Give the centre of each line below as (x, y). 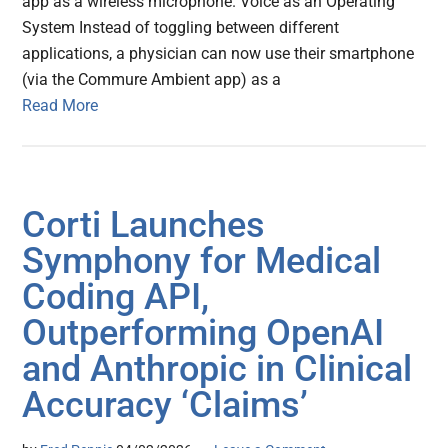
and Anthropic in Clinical (217, 368)
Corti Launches (144, 224)
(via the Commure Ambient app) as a (152, 79)
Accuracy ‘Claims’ (165, 404)
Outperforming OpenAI (203, 332)
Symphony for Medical (202, 260)
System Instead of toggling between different (181, 27)
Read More (60, 105)
